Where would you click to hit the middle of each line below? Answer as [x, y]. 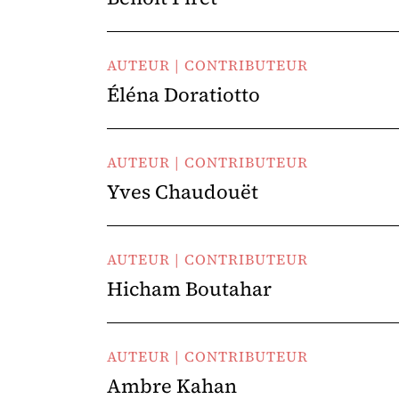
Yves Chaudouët [183, 191]
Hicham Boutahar [189, 289]
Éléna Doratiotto [183, 94]
